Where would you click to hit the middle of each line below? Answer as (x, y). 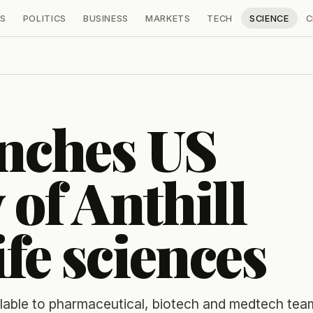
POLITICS (44, 18)
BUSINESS (105, 18)
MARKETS (168, 18)
